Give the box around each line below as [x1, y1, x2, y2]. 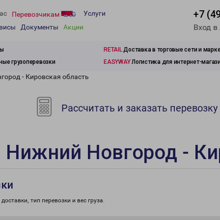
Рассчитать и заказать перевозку [59, 102, 218, 114]
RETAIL [104, 46, 122, 53]
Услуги [83, 9, 106, 18]
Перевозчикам [12, 10, 61, 18]
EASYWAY [104, 58, 131, 65]
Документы [21, 23, 58, 31]
